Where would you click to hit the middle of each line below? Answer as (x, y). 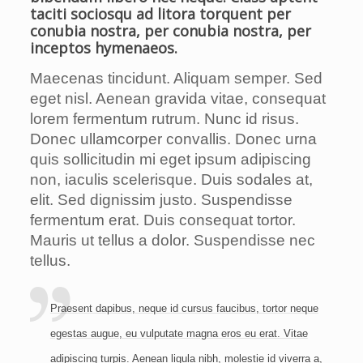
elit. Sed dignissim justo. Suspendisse (161, 200)
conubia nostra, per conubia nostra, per (170, 31)
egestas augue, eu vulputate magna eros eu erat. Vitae (179, 333)
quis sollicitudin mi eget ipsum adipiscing (170, 159)
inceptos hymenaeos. (103, 48)
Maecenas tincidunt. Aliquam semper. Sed (176, 78)
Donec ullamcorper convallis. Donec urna (173, 139)
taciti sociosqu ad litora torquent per (160, 14)
